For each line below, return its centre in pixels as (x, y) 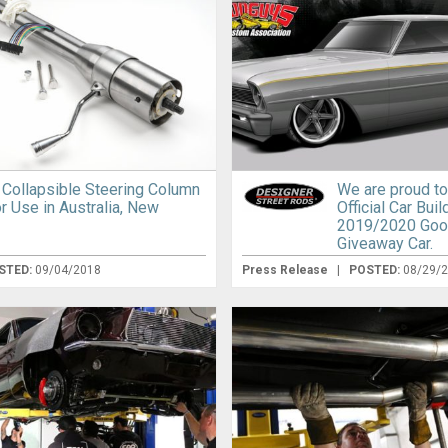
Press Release (287, 270)
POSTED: (376, 270)
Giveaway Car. (385, 244)
